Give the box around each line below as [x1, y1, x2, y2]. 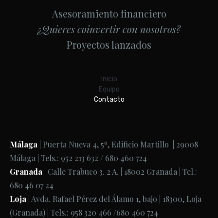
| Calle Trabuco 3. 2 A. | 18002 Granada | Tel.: [42, 166, 197, 177]
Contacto [93, 95, 125, 104]
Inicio [101, 75, 117, 83]
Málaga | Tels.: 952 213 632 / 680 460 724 [10, 153, 147, 163]
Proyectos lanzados [67, 38, 151, 51]
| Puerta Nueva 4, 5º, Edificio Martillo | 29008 [37, 139, 198, 149]
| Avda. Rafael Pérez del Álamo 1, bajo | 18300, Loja [26, 194, 201, 204]
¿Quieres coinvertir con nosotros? [37, 22, 181, 36]
